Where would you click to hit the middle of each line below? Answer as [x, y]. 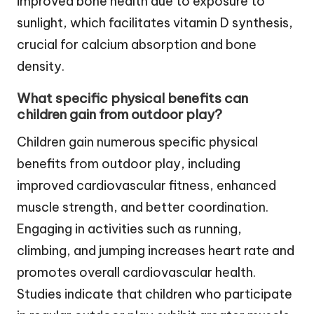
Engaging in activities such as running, [129, 229]
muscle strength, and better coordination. [143, 207]
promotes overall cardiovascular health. [136, 273]
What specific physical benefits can [132, 98]
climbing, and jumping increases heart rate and [156, 251]
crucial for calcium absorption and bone [137, 44]
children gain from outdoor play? [120, 115]
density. [41, 66]
